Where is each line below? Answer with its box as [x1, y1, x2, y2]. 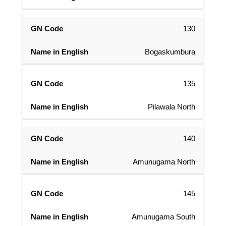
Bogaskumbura [145, 47, 195, 56]
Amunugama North [133, 157, 195, 166]
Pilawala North [148, 102, 195, 111]
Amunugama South [132, 212, 195, 221]
